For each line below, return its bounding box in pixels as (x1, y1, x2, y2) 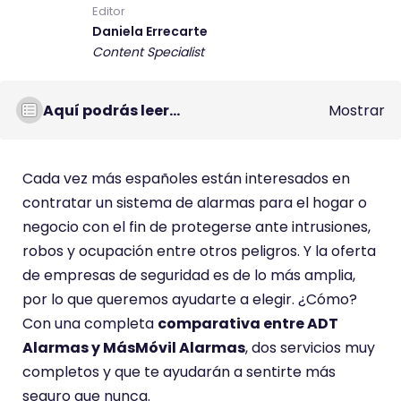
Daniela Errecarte (92, 22, 208, 40)
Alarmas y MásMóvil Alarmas (22, 337, 245, 358)
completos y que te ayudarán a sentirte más (22, 362, 336, 382)
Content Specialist (92, 43, 204, 61)
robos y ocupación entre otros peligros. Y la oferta (22, 241, 376, 261)
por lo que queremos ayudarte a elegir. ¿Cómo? (22, 289, 357, 310)
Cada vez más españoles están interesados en (22, 168, 350, 189)
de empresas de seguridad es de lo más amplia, (22, 265, 355, 286)
